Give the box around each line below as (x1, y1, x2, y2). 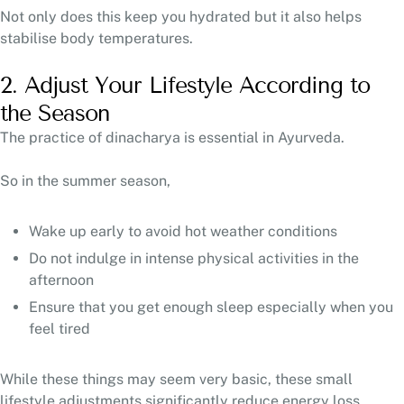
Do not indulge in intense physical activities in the (29, 249, 359, 267)
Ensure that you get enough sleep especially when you (29, 298, 393, 316)
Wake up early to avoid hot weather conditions (29, 222, 341, 240)
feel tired (29, 319, 90, 337)
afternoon (29, 271, 97, 289)
